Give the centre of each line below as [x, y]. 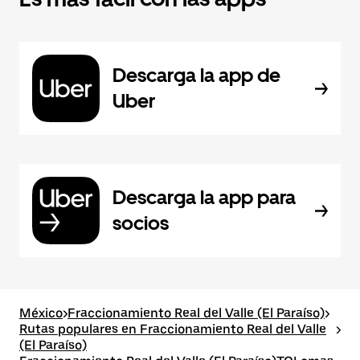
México [41, 313]
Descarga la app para [204, 197]
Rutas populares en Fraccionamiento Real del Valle [173, 329]
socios [141, 223]
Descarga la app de [196, 75]
